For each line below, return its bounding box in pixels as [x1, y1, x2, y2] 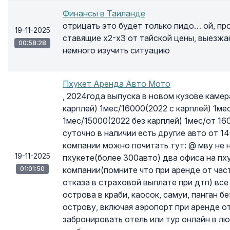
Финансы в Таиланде [63, 8, 145, 18]
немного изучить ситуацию [63, 45, 170, 55]
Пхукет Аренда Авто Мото [63, 79, 170, 89]
